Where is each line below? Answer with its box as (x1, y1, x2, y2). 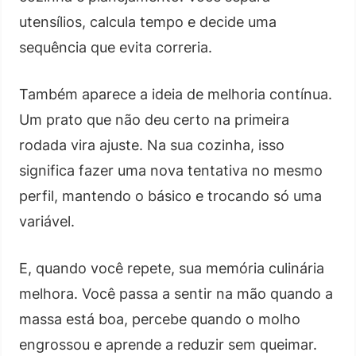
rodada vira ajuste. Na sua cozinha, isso (19, 136, 284, 153)
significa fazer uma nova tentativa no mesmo (19, 161, 323, 179)
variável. (19, 212, 75, 230)
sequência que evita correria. (19, 38, 212, 56)
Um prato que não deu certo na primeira (19, 110, 289, 128)
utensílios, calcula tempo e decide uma (19, 13, 277, 30)
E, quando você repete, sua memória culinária (19, 259, 324, 277)
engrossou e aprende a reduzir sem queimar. (19, 335, 317, 353)
